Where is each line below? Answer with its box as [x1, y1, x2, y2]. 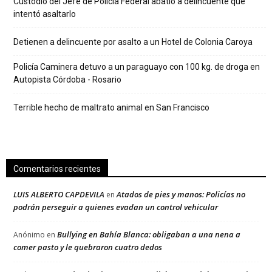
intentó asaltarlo [13, 9, 76, 19]
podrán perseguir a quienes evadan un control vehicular [13, 202, 218, 212]
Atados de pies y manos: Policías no [117, 189, 245, 200]
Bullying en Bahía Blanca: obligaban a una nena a [57, 229, 240, 240]
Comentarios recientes [13, 164, 101, 174]
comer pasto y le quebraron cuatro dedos [13, 242, 162, 253]
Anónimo [13, 229, 45, 240]
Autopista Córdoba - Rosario [13, 75, 121, 84]
